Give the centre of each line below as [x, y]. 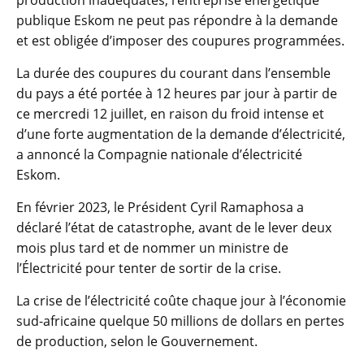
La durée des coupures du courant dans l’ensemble [173, 74]
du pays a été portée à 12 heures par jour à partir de [177, 94]
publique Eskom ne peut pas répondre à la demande [177, 21]
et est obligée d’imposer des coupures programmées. [180, 41]
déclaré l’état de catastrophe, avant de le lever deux [174, 228]
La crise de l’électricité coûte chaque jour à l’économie [181, 301]
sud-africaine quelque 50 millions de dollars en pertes [180, 321]
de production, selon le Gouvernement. [137, 342]
